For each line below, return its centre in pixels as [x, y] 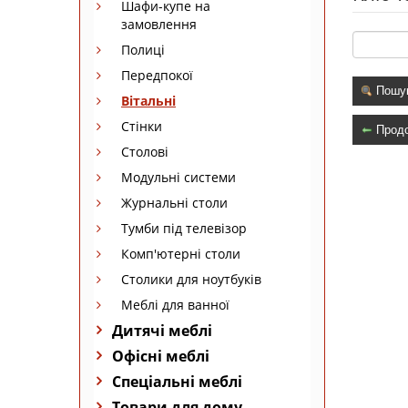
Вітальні [148, 100]
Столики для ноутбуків [191, 279]
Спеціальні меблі [177, 381]
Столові [145, 151]
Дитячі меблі [162, 330]
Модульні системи [178, 177]
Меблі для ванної [175, 304]
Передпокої [157, 75]
